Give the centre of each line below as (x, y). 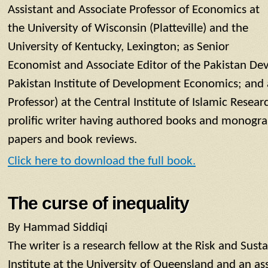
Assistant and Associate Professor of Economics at (134, 10)
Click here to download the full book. (102, 161)
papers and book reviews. (72, 140)
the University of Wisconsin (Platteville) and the (128, 29)
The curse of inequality (99, 203)
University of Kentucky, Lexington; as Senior (118, 47)
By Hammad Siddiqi (58, 227)
